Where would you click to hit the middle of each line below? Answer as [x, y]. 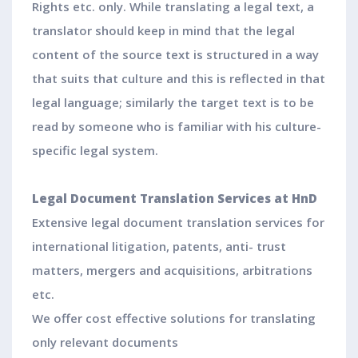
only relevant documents [105, 342]
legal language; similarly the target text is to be [173, 103]
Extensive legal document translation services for [178, 223]
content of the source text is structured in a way [175, 55]
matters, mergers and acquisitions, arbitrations [172, 270]
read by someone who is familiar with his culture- [177, 127]
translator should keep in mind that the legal [163, 31]
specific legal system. [95, 151]
